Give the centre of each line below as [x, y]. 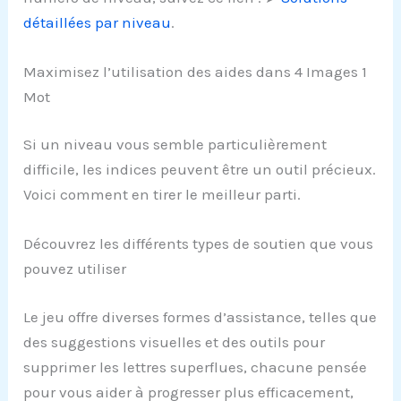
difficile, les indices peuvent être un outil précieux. [200, 170]
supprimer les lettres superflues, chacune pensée [196, 367]
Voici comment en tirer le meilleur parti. [162, 195]
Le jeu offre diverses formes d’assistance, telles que [200, 316]
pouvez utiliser [75, 269]
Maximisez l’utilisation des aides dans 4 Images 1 [196, 71]
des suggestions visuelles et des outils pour [175, 341]
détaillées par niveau [98, 22]
